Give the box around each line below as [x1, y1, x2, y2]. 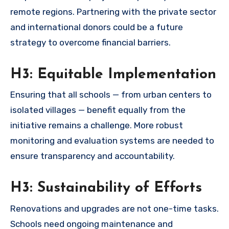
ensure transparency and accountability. [10, 151, 175, 162]
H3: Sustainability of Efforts [10, 181, 202, 196]
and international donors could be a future [10, 21, 183, 32]
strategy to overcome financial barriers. [10, 37, 171, 48]
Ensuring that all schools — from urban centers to [10, 89, 212, 100]
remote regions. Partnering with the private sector [10, 6, 216, 17]
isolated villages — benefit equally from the [10, 105, 186, 116]
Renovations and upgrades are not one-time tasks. [10, 203, 219, 214]
